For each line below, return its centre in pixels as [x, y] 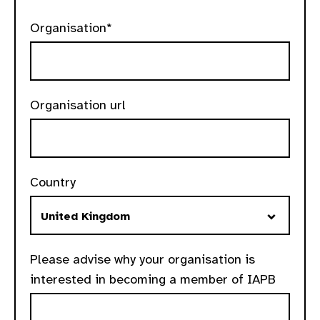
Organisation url [78, 105]
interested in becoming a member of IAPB [153, 279]
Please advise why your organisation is [142, 259]
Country [53, 182]
